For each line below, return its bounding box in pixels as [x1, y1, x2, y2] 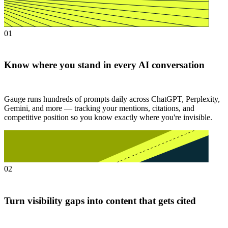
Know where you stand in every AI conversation [4, 60, 205, 71]
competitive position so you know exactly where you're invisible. [4, 112, 212, 122]
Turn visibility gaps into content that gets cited [4, 195, 196, 206]
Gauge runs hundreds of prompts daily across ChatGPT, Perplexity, [4, 94, 220, 103]
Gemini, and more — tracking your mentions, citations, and [4, 103, 194, 112]
